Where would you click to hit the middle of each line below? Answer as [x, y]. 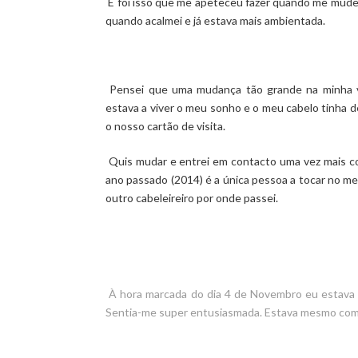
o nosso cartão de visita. [167, 125]
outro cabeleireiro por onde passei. [193, 197]
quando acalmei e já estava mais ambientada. [215, 20]
